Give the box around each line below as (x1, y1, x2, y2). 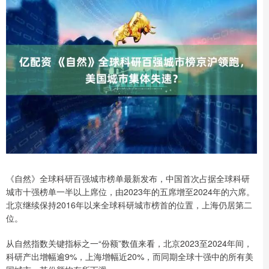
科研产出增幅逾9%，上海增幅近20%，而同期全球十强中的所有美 (6, 250, 253, 262)
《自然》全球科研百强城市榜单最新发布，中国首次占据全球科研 (6, 172, 250, 184)
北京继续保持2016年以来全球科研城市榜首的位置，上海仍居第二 (6, 198, 252, 211)
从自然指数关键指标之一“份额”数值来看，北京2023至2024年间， (6, 237, 252, 249)
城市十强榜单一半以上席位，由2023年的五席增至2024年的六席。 (6, 185, 255, 198)
